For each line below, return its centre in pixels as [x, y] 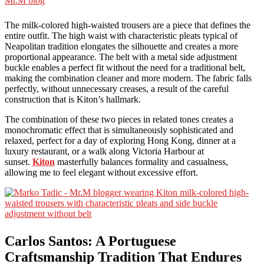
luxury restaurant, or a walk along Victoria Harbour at [104, 151]
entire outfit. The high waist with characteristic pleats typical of [121, 36]
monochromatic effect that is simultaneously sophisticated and [119, 130]
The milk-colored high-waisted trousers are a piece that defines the [128, 25]
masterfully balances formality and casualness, [141, 162]
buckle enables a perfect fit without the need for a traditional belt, [125, 68]
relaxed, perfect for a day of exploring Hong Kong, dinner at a [120, 141]
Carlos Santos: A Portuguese [90, 241]
